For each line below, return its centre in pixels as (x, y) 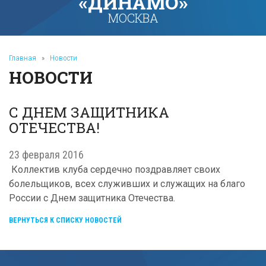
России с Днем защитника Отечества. (92, 198)
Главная (23, 58)
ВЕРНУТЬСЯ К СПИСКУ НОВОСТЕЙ (65, 220)
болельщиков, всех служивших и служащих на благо (127, 184)
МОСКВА (133, 18)
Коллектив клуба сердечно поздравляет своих (115, 170)
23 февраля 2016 (46, 155)
